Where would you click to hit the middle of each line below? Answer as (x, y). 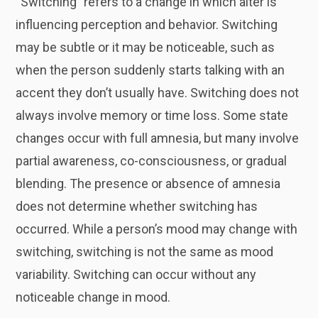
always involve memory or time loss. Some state (152, 115)
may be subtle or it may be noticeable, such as (146, 47)
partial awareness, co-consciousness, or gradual (152, 161)
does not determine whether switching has (137, 206)
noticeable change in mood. (93, 297)
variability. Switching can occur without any (136, 274)
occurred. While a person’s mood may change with (157, 229)
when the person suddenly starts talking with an (150, 70)
